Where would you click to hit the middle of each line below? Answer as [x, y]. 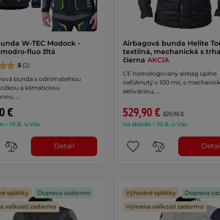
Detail [64, 146]
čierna [135, 60]
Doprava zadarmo [64, 192]
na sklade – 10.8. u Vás [155, 124]
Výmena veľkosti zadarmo [165, 206]
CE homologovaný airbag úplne [169, 73]
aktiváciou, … [141, 91]
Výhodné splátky [151, 192]
